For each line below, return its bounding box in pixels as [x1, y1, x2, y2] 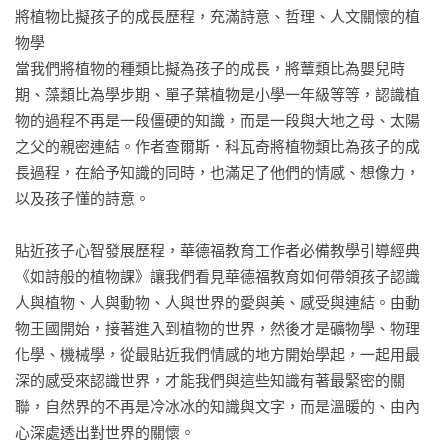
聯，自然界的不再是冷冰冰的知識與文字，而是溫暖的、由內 [15, 398, 420, 415]
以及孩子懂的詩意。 [15, 190, 150, 207]
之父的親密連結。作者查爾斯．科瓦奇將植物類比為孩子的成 [15, 138, 420, 155]
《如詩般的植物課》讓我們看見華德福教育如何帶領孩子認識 [15, 268, 420, 285]
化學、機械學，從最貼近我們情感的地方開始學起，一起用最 [15, 346, 420, 363]
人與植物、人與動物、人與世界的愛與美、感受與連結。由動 [15, 294, 420, 311]
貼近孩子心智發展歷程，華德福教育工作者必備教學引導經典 [15, 242, 420, 259]
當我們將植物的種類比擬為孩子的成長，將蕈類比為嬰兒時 [15, 60, 405, 77]
